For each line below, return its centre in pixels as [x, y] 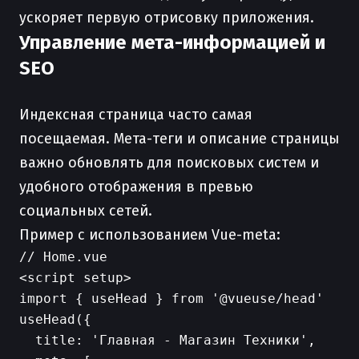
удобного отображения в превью [136, 187]
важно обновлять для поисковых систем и [169, 163]
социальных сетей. [86, 211]
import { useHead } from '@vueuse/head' [171, 298]
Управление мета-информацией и [172, 42]
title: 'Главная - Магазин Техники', [167, 340]
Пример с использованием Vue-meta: [150, 235]
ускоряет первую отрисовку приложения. [167, 18]
